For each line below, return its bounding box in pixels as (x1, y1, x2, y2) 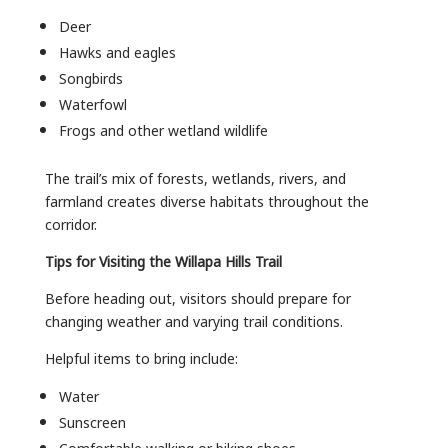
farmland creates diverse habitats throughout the (44, 187, 369, 213)
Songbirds (58, 64, 123, 90)
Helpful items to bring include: (44, 344, 238, 370)
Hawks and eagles (58, 38, 176, 64)
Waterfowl (58, 90, 127, 116)
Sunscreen (58, 408, 126, 434)
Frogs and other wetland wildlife (58, 116, 268, 142)
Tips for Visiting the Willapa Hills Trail (44, 247, 282, 273)
